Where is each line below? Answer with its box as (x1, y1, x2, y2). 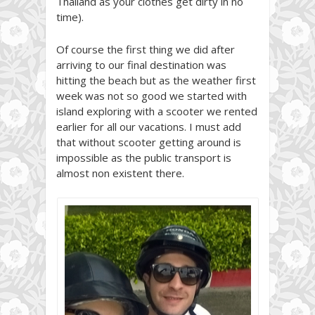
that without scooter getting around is (56, 134, 241, 149)
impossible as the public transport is (56, 150, 231, 165)
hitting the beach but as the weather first (56, 72, 256, 87)
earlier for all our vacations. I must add (56, 119, 241, 134)
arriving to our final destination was (56, 57, 226, 72)
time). (56, 9, 84, 24)
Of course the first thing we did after (56, 41, 235, 56)
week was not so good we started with (56, 88, 247, 103)
